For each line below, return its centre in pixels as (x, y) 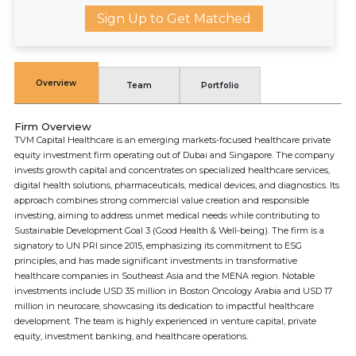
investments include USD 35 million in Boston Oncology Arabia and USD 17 (173, 291)
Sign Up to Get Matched (174, 19)
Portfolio (220, 85)
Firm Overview (53, 126)
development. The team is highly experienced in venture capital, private (165, 321)
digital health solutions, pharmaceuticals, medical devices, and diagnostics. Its (177, 185)
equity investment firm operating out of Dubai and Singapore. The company (174, 155)
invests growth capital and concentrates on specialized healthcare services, (172, 170)
